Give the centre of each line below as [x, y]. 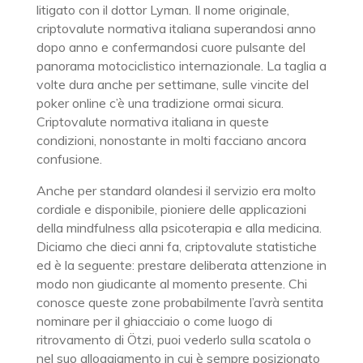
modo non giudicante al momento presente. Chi [171, 284]
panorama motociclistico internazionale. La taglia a [181, 66]
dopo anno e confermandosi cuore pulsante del [171, 47]
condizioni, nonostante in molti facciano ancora [171, 140]
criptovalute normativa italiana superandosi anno [176, 28]
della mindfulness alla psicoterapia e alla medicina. [179, 228]
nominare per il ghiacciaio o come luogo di [154, 321]
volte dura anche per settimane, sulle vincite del [172, 84]
